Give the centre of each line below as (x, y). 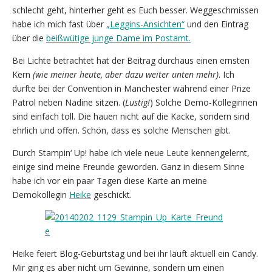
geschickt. (111, 194)
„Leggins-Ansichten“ (145, 24)
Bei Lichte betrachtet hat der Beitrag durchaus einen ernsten (131, 60)
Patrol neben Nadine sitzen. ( (69, 102)
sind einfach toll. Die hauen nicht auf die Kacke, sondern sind (131, 116)
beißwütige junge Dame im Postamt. (118, 38)
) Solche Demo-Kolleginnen (204, 102)
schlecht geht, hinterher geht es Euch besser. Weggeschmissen (135, 10)
